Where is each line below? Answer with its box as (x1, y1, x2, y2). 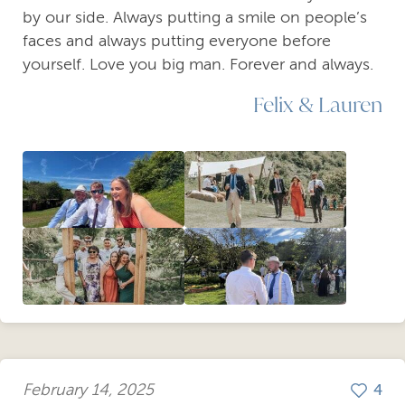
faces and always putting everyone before (23, 31, 331, 50)
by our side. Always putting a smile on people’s (23, 7, 367, 26)
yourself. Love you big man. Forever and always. (23, 54, 373, 73)
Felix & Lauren (253, 89, 382, 118)
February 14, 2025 (23, 381, 154, 400)
